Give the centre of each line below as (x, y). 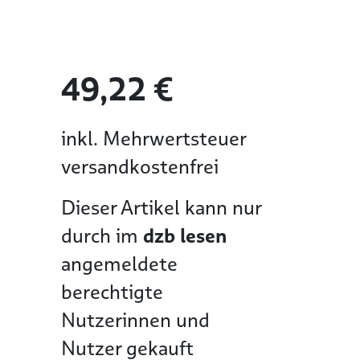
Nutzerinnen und (135, 320)
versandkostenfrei (140, 167)
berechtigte (112, 292)
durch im (102, 236)
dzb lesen (185, 236)
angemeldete (119, 264)
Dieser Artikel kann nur (161, 208)
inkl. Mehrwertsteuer (154, 139)
